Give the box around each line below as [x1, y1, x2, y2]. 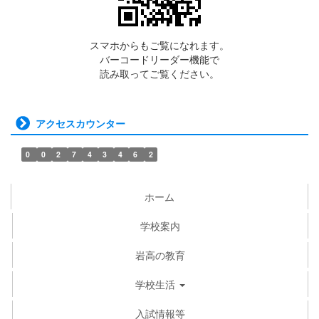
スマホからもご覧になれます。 [90, 37, 229, 52]
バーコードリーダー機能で [100, 51, 219, 66]
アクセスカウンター [36, 115, 125, 130]
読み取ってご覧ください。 [100, 66, 219, 80]
